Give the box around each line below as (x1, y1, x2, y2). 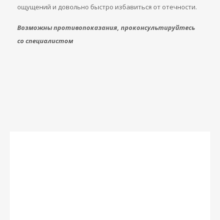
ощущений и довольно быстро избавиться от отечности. (17, 2, 197, 11)
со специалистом (17, 36, 73, 45)
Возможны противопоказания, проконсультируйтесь (17, 23, 195, 32)
